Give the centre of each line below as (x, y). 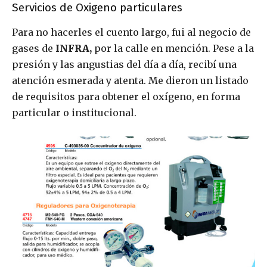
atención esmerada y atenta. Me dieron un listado (130, 80)
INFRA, (74, 48)
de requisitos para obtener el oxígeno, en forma (126, 97)
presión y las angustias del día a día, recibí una (124, 64)
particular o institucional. (74, 113)
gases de (34, 48)
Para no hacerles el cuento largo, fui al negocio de (131, 32)
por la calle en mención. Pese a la (173, 48)
